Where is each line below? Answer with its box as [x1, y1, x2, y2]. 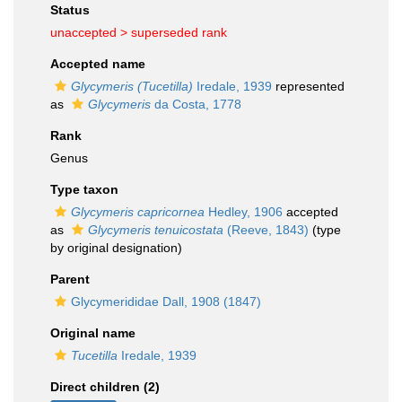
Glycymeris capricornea [71, 205, 205, 219]
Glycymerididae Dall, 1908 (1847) [71, 294, 261, 309]
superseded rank [131, 25, 227, 39]
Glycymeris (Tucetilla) [71, 79, 193, 93]
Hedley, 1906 [205, 205, 283, 219]
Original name [50, 326, 135, 340]
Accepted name [50, 57, 145, 71]
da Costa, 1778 [151, 97, 241, 111]
